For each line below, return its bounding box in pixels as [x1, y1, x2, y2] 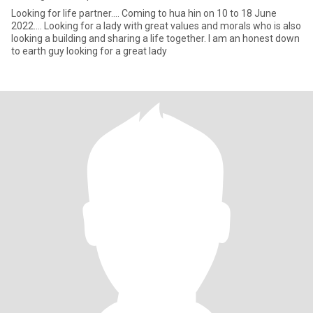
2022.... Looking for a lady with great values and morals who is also [11, 20, 44, 31]
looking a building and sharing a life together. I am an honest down [11, 33, 208, 44]
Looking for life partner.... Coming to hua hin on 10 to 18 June [11, 8, 122, 19]
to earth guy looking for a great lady [11, 45, 167, 57]
